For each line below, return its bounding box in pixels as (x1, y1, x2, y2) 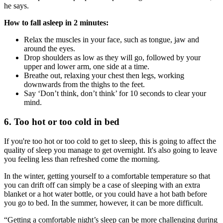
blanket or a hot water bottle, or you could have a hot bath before (4, 189, 207, 198)
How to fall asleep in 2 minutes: (4, 18, 109, 27)
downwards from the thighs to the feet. (24, 80, 145, 89)
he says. (4, 1, 29, 10)
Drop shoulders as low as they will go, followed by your (24, 53, 201, 62)
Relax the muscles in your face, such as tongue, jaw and (24, 35, 199, 44)
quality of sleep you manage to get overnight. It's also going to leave (4, 145, 217, 154)
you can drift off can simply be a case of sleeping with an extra (4, 180, 200, 189)
